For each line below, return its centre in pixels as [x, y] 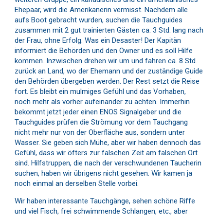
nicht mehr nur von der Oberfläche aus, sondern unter [100, 132]
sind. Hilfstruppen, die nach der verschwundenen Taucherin [108, 163]
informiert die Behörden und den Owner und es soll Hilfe [104, 50]
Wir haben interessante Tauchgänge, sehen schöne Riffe [105, 201]
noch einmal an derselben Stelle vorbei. [77, 183]
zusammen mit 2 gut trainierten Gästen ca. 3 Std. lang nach [109, 30]
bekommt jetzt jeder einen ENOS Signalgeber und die [98, 112]
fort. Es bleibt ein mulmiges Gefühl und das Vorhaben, [100, 91]
